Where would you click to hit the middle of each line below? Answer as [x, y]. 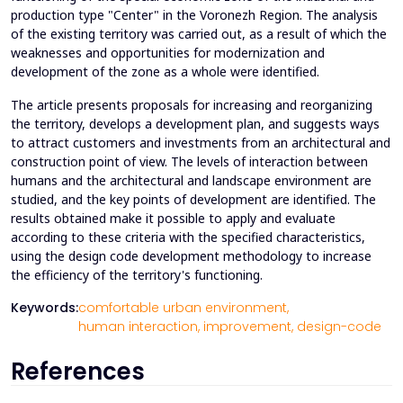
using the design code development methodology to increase [191, 256]
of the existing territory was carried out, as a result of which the [199, 34]
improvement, [248, 327]
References [78, 372]
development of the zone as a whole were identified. [165, 72]
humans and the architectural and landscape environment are [191, 181]
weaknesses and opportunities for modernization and [168, 53]
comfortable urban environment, [184, 308]
